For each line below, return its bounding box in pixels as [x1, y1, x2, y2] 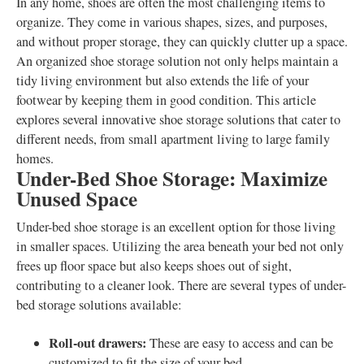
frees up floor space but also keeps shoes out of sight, [16, 257, 292, 275]
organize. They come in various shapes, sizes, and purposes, [16, 13, 327, 31]
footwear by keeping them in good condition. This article [16, 91, 316, 109]
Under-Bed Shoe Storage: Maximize [16, 163, 327, 193]
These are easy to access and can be [146, 334, 333, 352]
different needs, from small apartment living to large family [16, 130, 330, 148]
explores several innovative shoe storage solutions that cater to [16, 110, 340, 128]
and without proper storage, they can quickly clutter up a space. [16, 32, 348, 50]
